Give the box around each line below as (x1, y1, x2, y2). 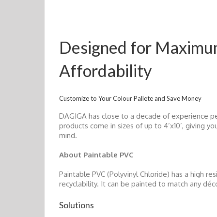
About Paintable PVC (59, 150, 134, 159)
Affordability (59, 60, 152, 80)
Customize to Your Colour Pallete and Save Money (59, 94, 201, 102)
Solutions (59, 199, 94, 210)
